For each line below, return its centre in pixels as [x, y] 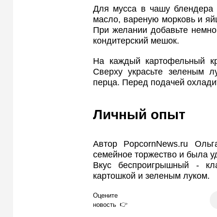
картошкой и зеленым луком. [151, 176]
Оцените [105, 195]
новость [105, 204]
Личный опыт [139, 114]
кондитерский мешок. [136, 40]
